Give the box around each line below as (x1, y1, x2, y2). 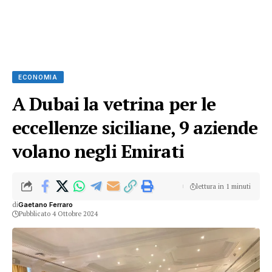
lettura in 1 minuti (195, 182, 251, 191)
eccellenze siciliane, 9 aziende (12, 115, 258, 140)
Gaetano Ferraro (18, 200, 73, 209)
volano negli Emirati (12, 139, 184, 163)
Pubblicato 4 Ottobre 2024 (19, 209, 98, 218)
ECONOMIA (18, 73, 58, 81)
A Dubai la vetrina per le (12, 92, 216, 116)
